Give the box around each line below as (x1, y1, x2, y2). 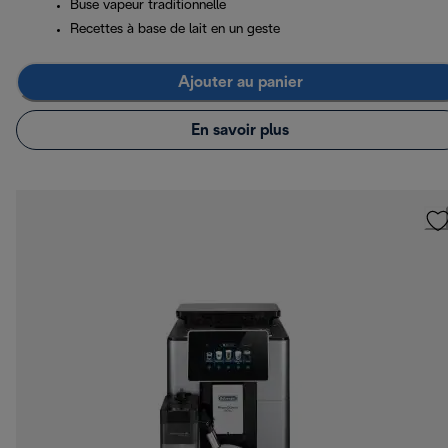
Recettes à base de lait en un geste (70, 23, 280, 37)
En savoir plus (191, 122, 289, 138)
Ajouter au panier (177, 74, 303, 90)
